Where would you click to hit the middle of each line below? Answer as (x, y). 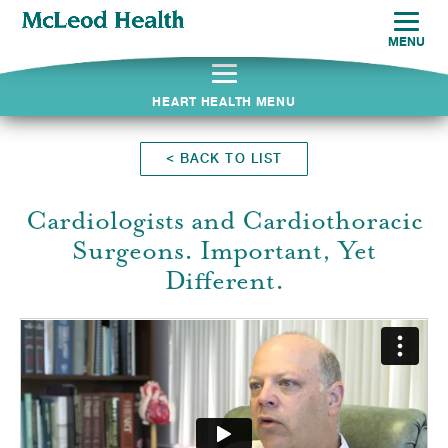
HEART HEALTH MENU (224, 101)
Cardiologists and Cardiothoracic (224, 220)
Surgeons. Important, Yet (224, 250)
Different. (224, 280)
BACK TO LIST (228, 158)
